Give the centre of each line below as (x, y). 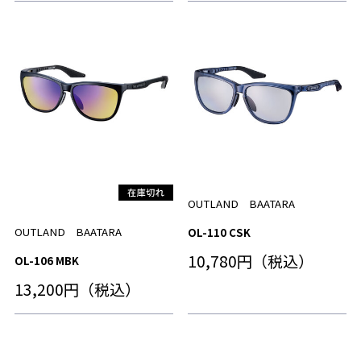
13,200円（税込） (77, 289)
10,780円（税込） (250, 261)
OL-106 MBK (46, 260)
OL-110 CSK (219, 232)
